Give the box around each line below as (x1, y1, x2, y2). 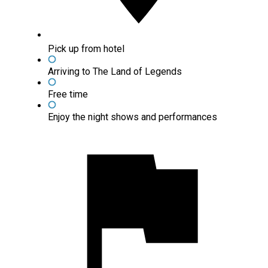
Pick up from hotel (48, 42, 129, 54)
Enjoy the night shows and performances (48, 111, 220, 123)
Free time (48, 88, 90, 100)
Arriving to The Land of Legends (48, 65, 182, 77)
